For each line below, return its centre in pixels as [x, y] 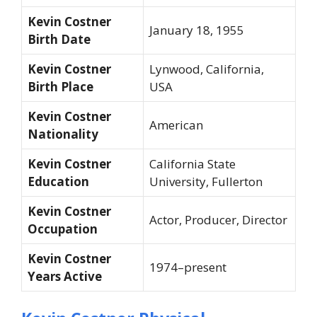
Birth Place [60, 86]
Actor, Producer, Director [218, 219]
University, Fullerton [206, 181]
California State [192, 163]
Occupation [63, 229]
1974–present [188, 267]
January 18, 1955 [197, 30]
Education [58, 181]
